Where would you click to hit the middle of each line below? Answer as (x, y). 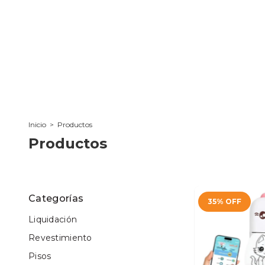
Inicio (37, 125)
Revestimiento (60, 238)
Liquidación (53, 220)
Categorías (56, 199)
